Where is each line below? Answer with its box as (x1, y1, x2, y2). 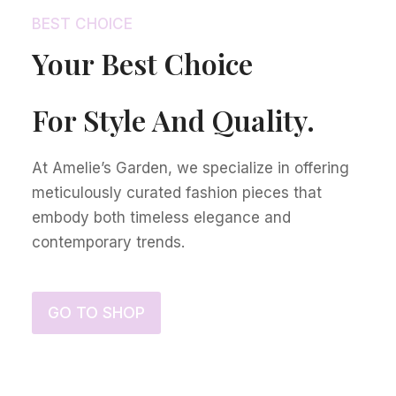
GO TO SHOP (48, 303, 145, 323)
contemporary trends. (32, 233, 185, 252)
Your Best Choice (32, 44, 253, 83)
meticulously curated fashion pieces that (32, 184, 322, 202)
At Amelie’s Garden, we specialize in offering (32, 159, 349, 178)
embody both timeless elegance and (32, 209, 291, 227)
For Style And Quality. (32, 101, 315, 140)
